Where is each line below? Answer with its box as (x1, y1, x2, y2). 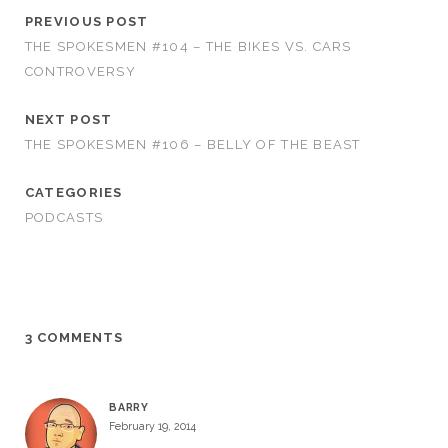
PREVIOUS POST (24, 14, 149, 29)
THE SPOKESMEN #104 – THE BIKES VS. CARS (24, 39, 352, 54)
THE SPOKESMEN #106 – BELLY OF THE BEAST (24, 137, 361, 152)
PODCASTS (24, 210, 104, 225)
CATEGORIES (24, 185, 123, 200)
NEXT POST (24, 112, 113, 127)
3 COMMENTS (24, 330, 124, 345)
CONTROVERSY (24, 64, 136, 79)
